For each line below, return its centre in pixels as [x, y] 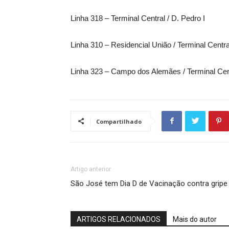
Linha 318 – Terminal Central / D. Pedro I [138, 18]
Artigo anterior [91, 169]
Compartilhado [119, 121]
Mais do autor [195, 219]
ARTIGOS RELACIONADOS [119, 219]
